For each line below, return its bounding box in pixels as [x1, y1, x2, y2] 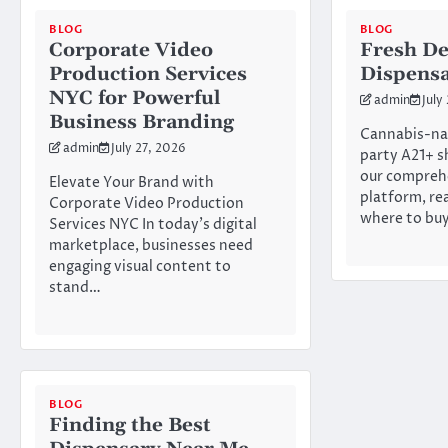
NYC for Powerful [49, 86, 221, 112]
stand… [49, 278, 101, 299]
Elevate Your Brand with [49, 173, 214, 194]
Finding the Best [49, 412, 211, 438]
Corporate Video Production [49, 194, 244, 215]
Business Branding [49, 110, 234, 136]
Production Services [49, 62, 247, 88]
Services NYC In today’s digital [49, 215, 257, 236]
